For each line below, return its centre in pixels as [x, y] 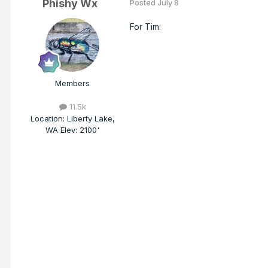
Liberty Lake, [91, 118]
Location [46, 118]
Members [72, 83]
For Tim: [145, 27]
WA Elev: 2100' [72, 130]
